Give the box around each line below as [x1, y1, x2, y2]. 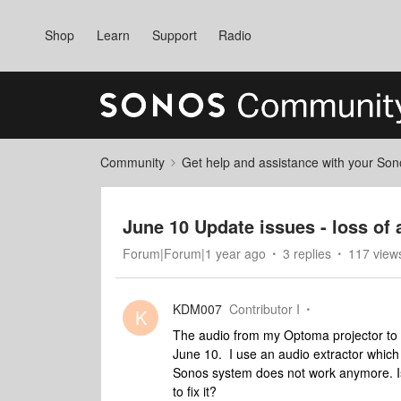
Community [100, 153, 165, 171]
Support [151, 26, 197, 44]
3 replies [283, 244, 331, 262]
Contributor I [229, 300, 300, 318]
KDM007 [173, 300, 222, 318]
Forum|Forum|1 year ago [123, 244, 266, 262]
